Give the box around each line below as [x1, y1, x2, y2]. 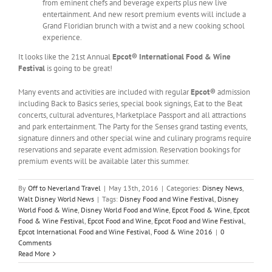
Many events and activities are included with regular [18, 87, 191, 98]
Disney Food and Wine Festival [120, 194, 214, 204]
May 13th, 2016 [109, 183, 158, 193]
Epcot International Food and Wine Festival [18, 227, 151, 237]
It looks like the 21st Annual [18, 52, 112, 63]
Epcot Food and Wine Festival [154, 216, 244, 226]
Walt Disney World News [18, 194, 94, 204]
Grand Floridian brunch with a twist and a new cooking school [42, 21, 245, 32]
